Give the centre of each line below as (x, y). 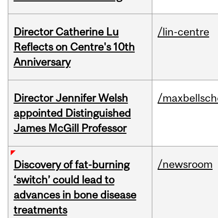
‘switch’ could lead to (64, 180)
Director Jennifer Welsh (71, 98)
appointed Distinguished (72, 113)
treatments (40, 210)
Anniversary (42, 62)
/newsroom (185, 164)
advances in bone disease (75, 195)
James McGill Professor (70, 128)
